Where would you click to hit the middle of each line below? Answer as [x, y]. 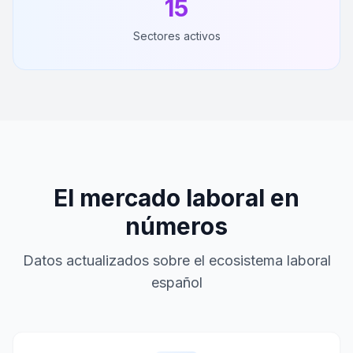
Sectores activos [176, 36]
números [176, 226]
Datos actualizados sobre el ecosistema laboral [176, 260]
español [176, 282]
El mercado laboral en [176, 198]
